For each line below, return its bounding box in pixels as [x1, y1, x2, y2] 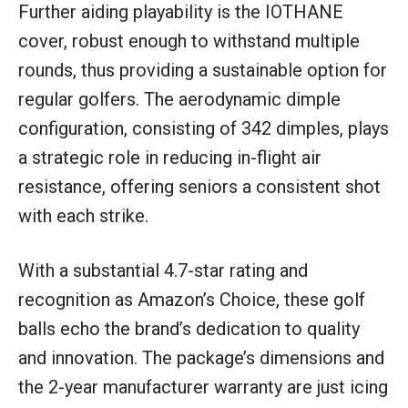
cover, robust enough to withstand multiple [18, 30, 360, 53]
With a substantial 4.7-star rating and [18, 260, 308, 282]
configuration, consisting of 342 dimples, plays [18, 117, 389, 140]
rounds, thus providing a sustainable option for [18, 59, 387, 82]
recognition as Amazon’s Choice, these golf [18, 289, 365, 311]
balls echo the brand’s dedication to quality [18, 318, 360, 341]
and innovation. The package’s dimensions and [18, 347, 384, 370]
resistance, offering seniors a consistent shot [18, 176, 381, 199]
